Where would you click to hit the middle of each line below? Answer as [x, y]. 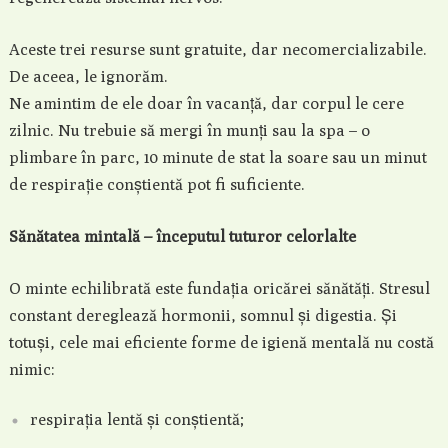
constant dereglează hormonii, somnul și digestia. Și [202, 315]
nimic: [31, 369]
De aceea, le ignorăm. [88, 76]
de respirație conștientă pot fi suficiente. [156, 184]
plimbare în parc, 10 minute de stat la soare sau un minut [217, 157]
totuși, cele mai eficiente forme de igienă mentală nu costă [221, 342]
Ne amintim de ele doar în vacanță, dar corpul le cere [206, 103]
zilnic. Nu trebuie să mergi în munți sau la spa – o [189, 130]
